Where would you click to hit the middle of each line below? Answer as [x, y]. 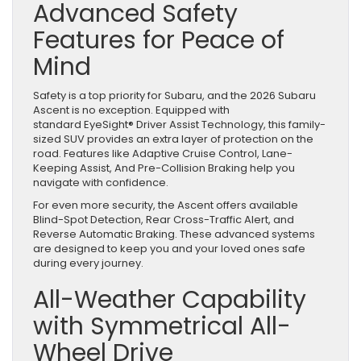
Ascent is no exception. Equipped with [131, 110]
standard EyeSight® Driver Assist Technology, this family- [179, 125]
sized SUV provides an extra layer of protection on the [173, 139]
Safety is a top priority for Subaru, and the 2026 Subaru [174, 96]
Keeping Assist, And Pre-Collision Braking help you [164, 168]
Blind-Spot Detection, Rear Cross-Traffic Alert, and [164, 220]
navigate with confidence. [104, 183]
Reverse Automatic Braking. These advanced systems [174, 234]
